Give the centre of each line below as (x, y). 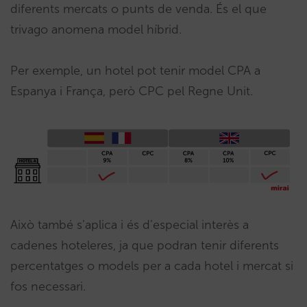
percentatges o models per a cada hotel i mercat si (152, 266)
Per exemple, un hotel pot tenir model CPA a (135, 71)
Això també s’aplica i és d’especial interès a (130, 225)
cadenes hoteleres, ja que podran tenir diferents (145, 246)
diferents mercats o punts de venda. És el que (138, 9)
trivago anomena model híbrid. (96, 29)
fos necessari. (48, 287)
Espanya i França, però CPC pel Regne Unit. (133, 91)
